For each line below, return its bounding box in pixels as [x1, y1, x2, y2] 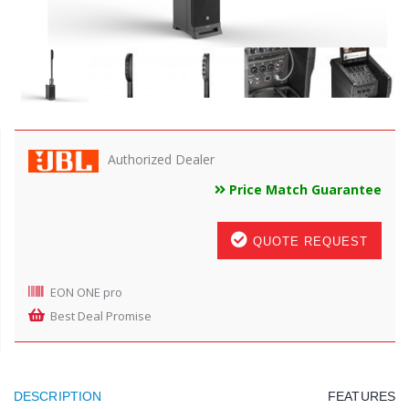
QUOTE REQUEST [248, 235, 368, 248]
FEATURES [328, 388, 395, 404]
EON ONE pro [50, 283, 122, 300]
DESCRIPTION [14, 388, 102, 404]
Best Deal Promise [50, 307, 152, 324]
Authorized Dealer [108, 151, 215, 168]
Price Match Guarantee [225, 181, 382, 198]
